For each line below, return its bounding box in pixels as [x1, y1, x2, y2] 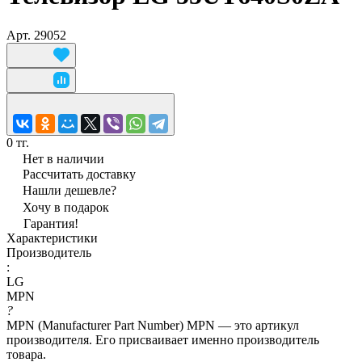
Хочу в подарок [23, 200, 109, 214]
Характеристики [6, 230, 98, 245]
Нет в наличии [23, 151, 104, 166]
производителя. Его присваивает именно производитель [6, 332, 319, 347]
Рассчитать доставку [23, 166, 136, 181]
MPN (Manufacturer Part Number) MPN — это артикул [6, 318, 299, 332]
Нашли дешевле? [23, 183, 116, 197]
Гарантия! [23, 216, 78, 230]
